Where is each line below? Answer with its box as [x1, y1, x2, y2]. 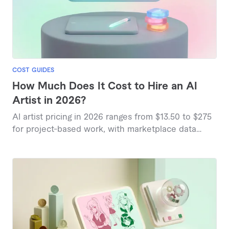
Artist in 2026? [12, 95, 86, 106]
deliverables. [12, 149, 62, 158]
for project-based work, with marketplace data [12, 125, 196, 133]
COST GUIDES [12, 66, 54, 73]
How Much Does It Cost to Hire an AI [12, 81, 197, 91]
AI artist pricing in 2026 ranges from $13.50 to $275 [12, 112, 212, 121]
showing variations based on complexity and [12, 137, 188, 146]
